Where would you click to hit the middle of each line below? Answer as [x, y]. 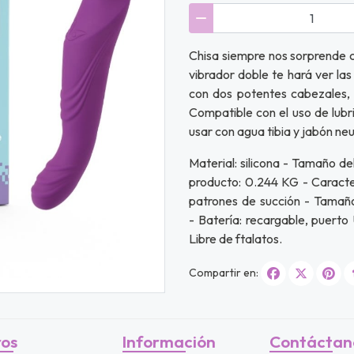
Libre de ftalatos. [237, 238]
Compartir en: [224, 272]
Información [169, 341]
